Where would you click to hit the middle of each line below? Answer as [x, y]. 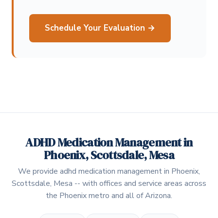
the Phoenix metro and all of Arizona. [109, 195]
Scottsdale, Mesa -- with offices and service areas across [109, 183]
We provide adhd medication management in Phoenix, [109, 171]
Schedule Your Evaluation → [100, 28]
